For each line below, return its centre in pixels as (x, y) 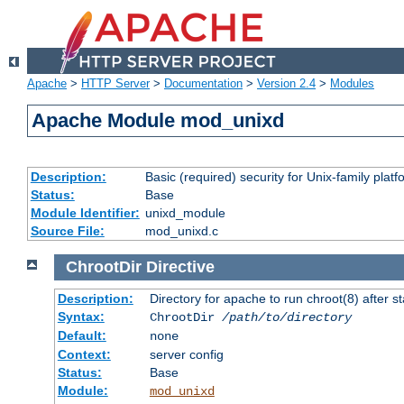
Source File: (67, 231)
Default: (82, 335)
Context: (84, 354)
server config (186, 354)
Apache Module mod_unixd (158, 121)
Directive (180, 267)
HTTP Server (115, 84)
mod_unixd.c (181, 231)
